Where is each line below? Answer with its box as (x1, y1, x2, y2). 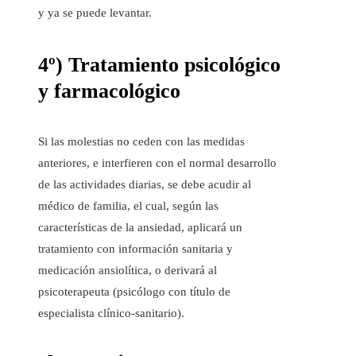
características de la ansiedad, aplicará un (38, 221, 242, 234)
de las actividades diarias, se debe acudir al (38, 178, 251, 192)
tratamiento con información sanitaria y (38, 242, 233, 256)
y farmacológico (38, 79, 180, 103)
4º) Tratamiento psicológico (38, 52, 281, 76)
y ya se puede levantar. (38, 6, 152, 20)
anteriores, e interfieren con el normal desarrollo (38, 157, 277, 170)
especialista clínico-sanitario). (38, 307, 184, 320)
